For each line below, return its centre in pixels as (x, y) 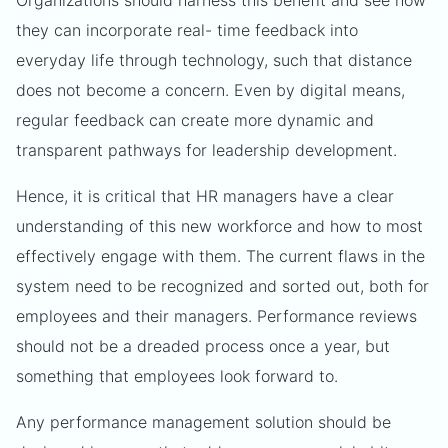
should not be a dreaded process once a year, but (203, 346)
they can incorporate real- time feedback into (187, 30)
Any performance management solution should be (203, 422)
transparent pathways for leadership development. (206, 150)
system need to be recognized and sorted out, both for (222, 286)
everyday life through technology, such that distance (214, 60)
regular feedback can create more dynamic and (195, 120)
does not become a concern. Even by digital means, (210, 90)
